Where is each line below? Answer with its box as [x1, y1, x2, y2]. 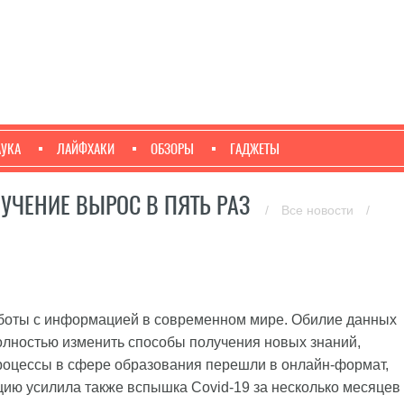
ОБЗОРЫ [151, 140, 194, 158]
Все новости [281, 203, 357, 217]
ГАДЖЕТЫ [230, 140, 280, 158]
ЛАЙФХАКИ [57, 140, 115, 158]
